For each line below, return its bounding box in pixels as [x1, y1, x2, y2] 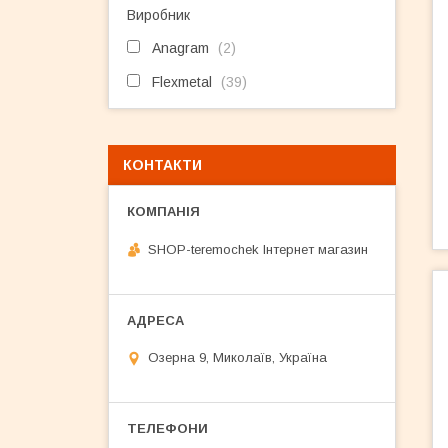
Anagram [152, 40, 209, 56]
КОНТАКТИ [123, 157, 202, 173]
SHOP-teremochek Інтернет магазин [148, 241, 368, 257]
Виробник [127, 7, 190, 23]
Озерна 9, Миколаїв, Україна [148, 350, 327, 366]
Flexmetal [152, 74, 212, 90]
